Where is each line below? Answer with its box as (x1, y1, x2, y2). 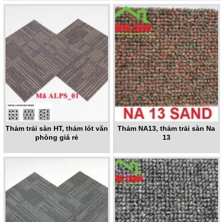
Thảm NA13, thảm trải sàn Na (117, 124, 216, 133)
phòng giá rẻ (35, 133, 78, 142)
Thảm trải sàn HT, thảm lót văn (5, 124, 108, 133)
